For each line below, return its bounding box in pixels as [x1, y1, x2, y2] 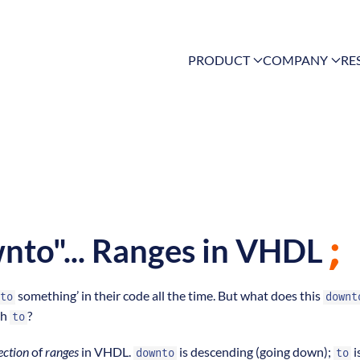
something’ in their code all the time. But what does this [15, 288, 323, 304]
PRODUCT [188, 52, 250, 68]
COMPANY [263, 52, 328, 68]
